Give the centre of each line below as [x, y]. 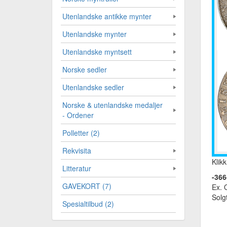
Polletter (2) [81, 133]
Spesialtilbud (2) [88, 204]
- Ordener [78, 115]
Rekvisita [77, 150]
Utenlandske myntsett [97, 52]
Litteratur [77, 168]
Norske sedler [85, 69]
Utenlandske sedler [93, 87]
